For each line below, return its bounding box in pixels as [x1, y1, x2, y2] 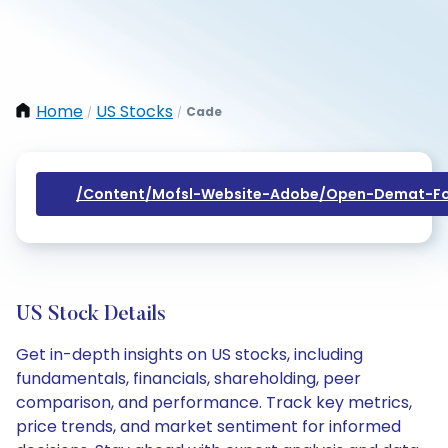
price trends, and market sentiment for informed [16, 415, 401, 438]
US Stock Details [16, 305, 166, 325]
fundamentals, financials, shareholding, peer [16, 367, 361, 390]
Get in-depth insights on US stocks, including [16, 343, 363, 366]
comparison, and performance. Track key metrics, [16, 391, 412, 414]
